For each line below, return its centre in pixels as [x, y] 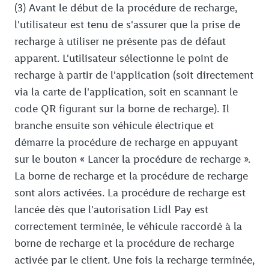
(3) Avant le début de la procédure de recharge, [126, 8]
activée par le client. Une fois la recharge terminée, [134, 260]
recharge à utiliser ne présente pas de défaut [120, 42]
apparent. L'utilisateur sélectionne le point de [121, 59]
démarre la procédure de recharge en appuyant [126, 143]
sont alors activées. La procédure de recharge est [130, 193]
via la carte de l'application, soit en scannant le [126, 92]
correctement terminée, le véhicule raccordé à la [128, 227]
